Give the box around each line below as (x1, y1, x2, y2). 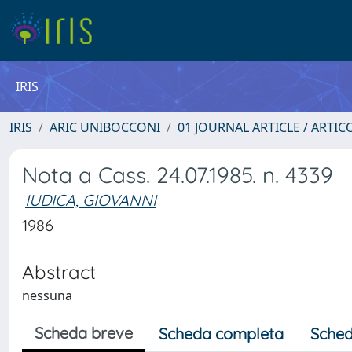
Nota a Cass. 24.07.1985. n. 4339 (22, 161, 333, 189)
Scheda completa (159, 324, 284, 343)
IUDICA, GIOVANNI (25, 190, 156, 210)
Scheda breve (35, 323, 133, 343)
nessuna (22, 287, 72, 304)
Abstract (22, 260, 96, 284)
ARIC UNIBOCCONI (49, 119, 160, 136)
